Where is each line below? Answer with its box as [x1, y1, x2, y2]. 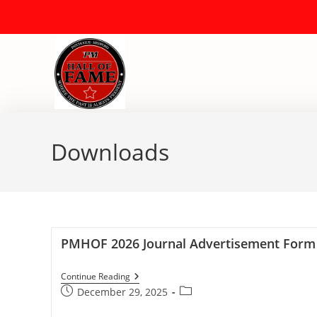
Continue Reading [60, 270, 130, 282]
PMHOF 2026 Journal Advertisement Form [60, 235, 316, 252]
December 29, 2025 [76, 285, 168, 299]
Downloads [51, 137, 169, 167]
